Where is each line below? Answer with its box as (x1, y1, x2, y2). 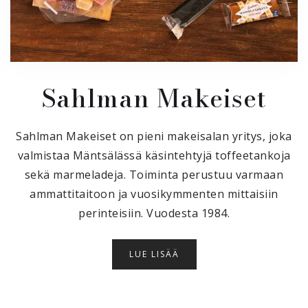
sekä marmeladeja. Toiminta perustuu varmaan (24, 166, 284, 182)
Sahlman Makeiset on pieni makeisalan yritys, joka (16, 128, 292, 144)
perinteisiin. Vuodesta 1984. (78, 205, 230, 221)
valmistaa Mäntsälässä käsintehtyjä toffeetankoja (17, 147, 291, 163)
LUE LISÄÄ (129, 247, 179, 260)
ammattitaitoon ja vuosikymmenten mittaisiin (30, 186, 278, 201)
